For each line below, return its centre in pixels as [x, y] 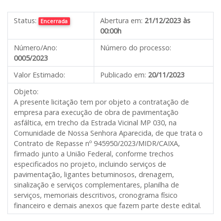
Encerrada [54, 21]
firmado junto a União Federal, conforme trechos [94, 154]
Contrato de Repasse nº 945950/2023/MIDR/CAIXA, [97, 143]
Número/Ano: [36, 48]
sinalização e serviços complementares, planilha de [96, 185]
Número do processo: [136, 48]
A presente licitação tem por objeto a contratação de [101, 102]
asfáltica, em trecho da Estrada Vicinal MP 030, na [95, 123]
